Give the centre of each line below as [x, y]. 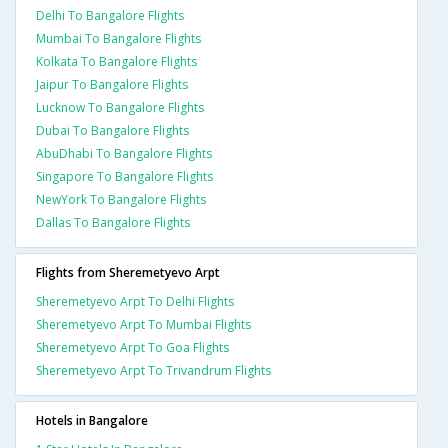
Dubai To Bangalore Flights [112, 131]
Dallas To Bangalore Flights [113, 223]
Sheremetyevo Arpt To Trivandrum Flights [153, 371]
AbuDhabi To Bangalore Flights [124, 154]
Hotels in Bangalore [92, 421]
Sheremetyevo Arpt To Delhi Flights [135, 302]
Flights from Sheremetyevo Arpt [128, 273]
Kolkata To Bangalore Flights [116, 62]
